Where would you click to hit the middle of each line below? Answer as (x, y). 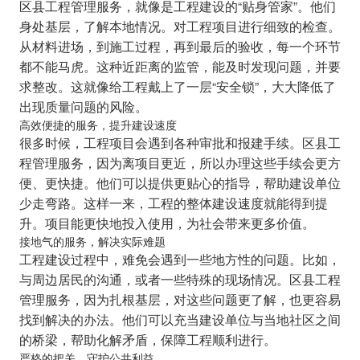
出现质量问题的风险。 (83, 106)
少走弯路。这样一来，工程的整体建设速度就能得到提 (173, 203)
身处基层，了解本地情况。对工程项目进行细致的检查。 (180, 26)
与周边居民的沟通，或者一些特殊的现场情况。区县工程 (180, 279)
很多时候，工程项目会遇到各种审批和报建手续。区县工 (180, 143)
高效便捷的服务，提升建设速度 (98, 125)
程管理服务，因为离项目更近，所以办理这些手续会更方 (180, 163)
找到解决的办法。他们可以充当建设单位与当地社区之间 (180, 319)
